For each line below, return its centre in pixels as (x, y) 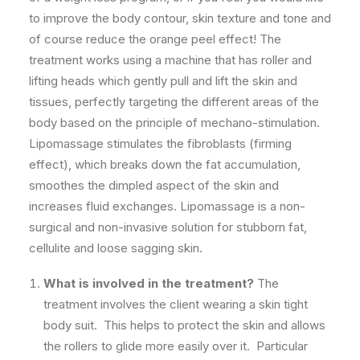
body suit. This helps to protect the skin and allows (184, 325)
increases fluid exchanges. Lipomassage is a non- (167, 206)
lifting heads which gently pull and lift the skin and (163, 81)
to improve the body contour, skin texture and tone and (180, 18)
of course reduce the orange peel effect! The (155, 39)
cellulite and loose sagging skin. (116, 248)
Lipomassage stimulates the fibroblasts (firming (160, 143)
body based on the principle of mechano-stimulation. (174, 123)
